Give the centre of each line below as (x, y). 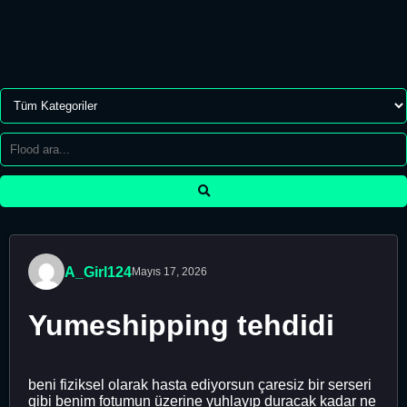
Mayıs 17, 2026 (169, 272)
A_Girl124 (98, 272)
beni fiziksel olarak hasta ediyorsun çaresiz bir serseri (200, 384)
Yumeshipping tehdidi (181, 326)
